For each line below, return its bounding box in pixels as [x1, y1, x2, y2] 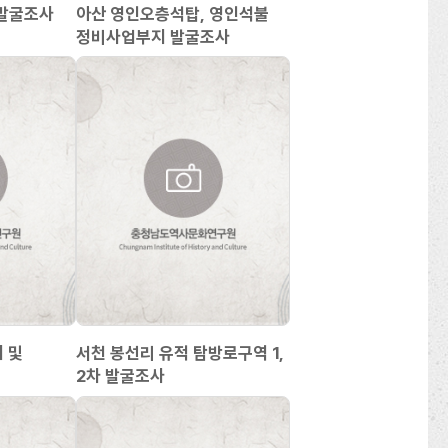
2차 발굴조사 [75, 366, 165, 387]
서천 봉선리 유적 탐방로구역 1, [75, 343, 284, 364]
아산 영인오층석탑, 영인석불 [75, 4, 269, 25]
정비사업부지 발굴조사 [75, 27, 230, 48]
